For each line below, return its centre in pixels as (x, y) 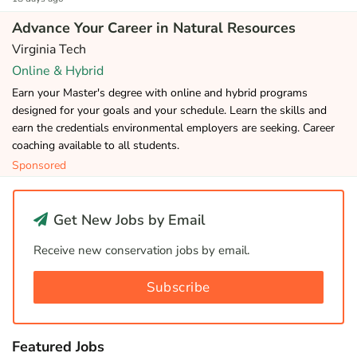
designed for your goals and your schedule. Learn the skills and (169, 110)
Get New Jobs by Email (127, 220)
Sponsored (39, 165)
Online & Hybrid (58, 71)
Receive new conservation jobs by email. (141, 250)
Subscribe (178, 287)
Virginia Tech (49, 49)
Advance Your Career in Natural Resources (154, 28)
